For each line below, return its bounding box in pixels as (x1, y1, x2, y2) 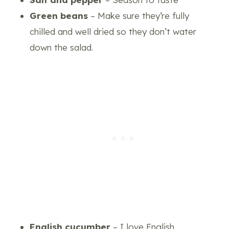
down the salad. (30, 41, 93, 53)
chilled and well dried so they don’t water (30, 26, 196, 37)
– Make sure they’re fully (90, 10, 189, 21)
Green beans (30, 10, 90, 21)
